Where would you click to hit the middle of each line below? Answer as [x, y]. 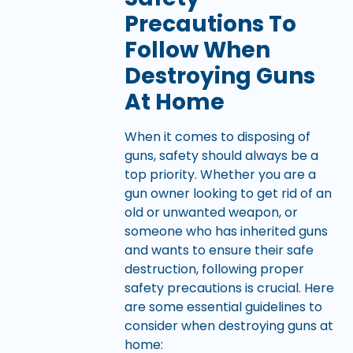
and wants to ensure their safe [219, 251]
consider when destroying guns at [229, 326]
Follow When [197, 50]
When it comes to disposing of [217, 137]
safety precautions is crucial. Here [229, 288]
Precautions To [210, 24]
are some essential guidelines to [223, 307]
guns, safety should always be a [221, 156]
